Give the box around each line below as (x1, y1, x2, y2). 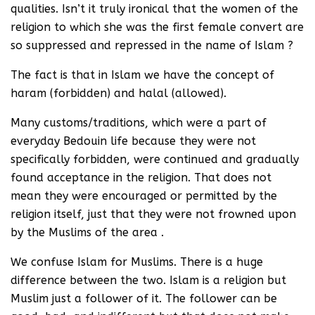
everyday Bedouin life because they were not (11, 134, 256, 148)
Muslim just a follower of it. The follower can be (11, 292, 277, 305)
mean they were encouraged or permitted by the (11, 189, 277, 202)
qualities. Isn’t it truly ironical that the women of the (11, 2, 298, 15)
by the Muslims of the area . (11, 226, 164, 239)
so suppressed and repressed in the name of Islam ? (11, 39, 293, 52)
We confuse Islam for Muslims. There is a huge (11, 255, 263, 269)
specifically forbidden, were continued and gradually (11, 153, 299, 166)
